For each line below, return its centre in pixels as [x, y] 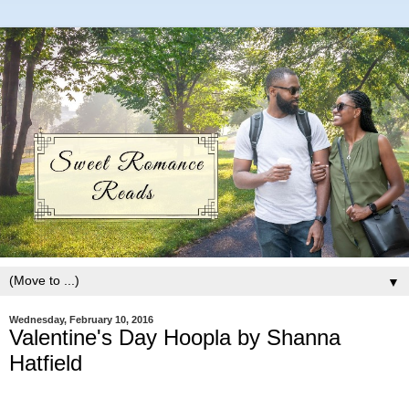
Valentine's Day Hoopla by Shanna [175, 337]
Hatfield [46, 363]
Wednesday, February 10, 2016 [81, 320]
